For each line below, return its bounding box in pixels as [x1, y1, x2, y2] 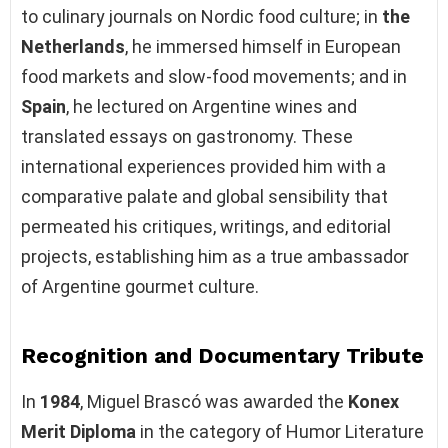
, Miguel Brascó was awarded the [80, 390, 348, 412]
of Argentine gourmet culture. [21, 275, 259, 297]
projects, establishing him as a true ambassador [21, 245, 409, 267]
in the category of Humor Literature [136, 420, 424, 442]
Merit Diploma [21, 420, 136, 442]
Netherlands [21, 35, 125, 57]
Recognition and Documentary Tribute [21, 342, 424, 368]
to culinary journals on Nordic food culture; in [21, 5, 382, 27]
